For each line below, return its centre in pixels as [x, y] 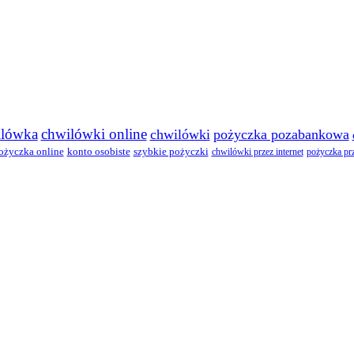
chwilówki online [94, 134]
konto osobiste [98, 151]
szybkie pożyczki [171, 151]
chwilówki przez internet [257, 151]
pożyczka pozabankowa [281, 134]
